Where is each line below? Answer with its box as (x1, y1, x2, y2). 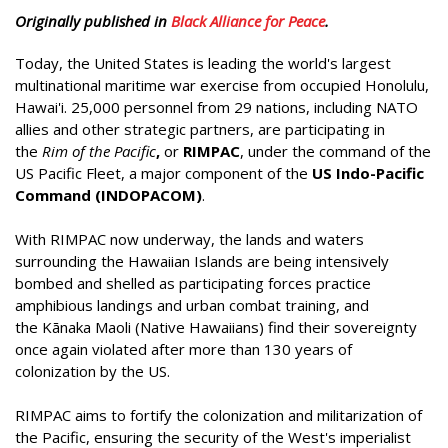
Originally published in (15, 10, 171, 31)
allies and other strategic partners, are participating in (15, 119, 385, 139)
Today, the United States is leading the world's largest (15, 53, 391, 73)
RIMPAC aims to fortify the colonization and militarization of (15, 405, 422, 425)
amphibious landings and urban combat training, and (15, 295, 369, 315)
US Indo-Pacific (312, 163, 424, 183)
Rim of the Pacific (42, 141, 156, 161)
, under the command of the (240, 141, 431, 161)
